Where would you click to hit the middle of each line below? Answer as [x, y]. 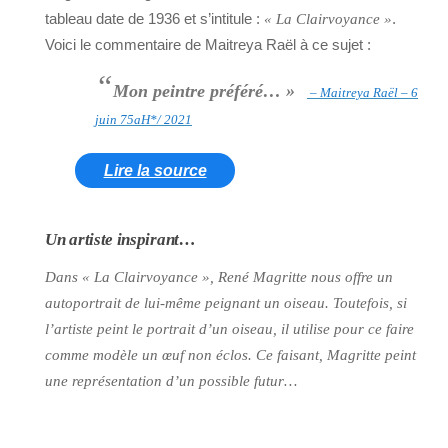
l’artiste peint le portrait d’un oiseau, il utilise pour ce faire [229, 329]
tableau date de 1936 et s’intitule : [154, 19]
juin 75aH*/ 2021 [143, 120]
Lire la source [155, 171]
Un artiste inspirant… [120, 240]
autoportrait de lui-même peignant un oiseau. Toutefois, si [226, 303]
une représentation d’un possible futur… [171, 381]
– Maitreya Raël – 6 [362, 93]
